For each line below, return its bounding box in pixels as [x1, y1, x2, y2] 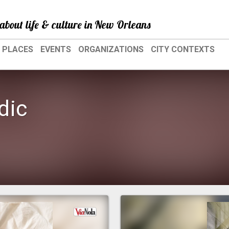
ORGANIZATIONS [78, 44, 144, 54]
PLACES [2, 44, 33, 54]
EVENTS [40, 44, 71, 54]
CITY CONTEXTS [151, 44, 215, 54]
